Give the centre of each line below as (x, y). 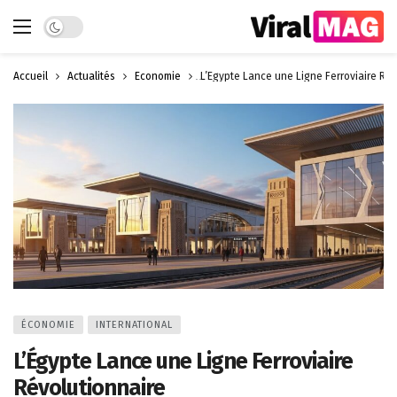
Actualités (91, 76)
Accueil (31, 76)
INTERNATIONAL (134, 325)
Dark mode (74, 24)
